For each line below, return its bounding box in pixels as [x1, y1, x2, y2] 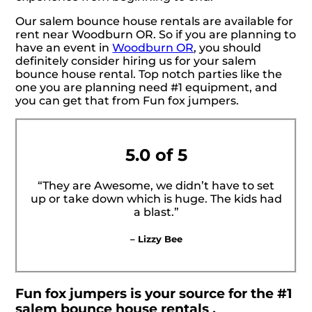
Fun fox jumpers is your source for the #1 [15, 285, 292, 302]
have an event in [15, 41, 113, 55]
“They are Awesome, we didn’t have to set [38, 178, 274, 192]
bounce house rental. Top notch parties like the [15, 68, 283, 81]
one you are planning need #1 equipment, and [15, 81, 278, 95]
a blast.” [133, 205, 179, 219]
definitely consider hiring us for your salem [15, 54, 257, 68]
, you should [194, 41, 262, 55]
